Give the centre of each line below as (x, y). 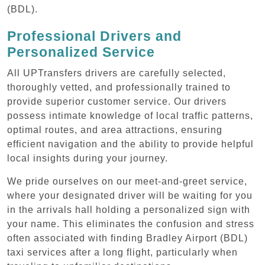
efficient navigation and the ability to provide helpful (130, 144)
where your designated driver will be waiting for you (130, 195)
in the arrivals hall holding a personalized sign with (129, 209)
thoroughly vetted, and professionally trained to (119, 87)
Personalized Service (81, 52)
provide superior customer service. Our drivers (117, 101)
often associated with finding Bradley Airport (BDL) (127, 238)
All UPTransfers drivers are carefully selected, (117, 73)
